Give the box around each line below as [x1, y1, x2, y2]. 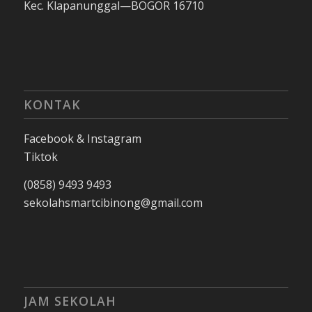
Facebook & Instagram [23, 130, 141, 146]
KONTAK [23, 95, 81, 113]
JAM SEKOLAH [23, 292, 116, 310]
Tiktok [23, 148, 58, 164]
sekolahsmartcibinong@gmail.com [23, 194, 203, 210]
